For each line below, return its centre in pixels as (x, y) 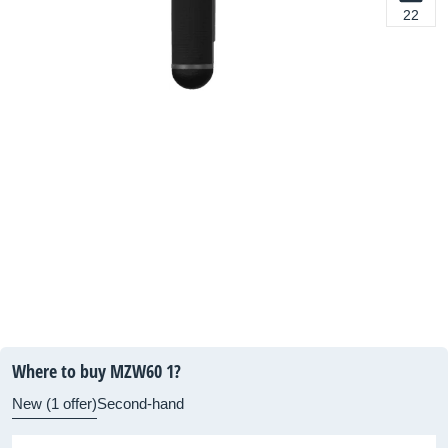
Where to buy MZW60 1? (96, 371)
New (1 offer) (54, 403)
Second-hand (140, 403)
